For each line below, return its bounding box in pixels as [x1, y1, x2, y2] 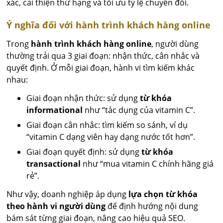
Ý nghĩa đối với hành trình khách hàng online [6, 19, 211, 31]
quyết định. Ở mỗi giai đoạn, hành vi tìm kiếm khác [6, 62, 195, 74]
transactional [26, 158, 81, 170]
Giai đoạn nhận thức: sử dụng [26, 93, 140, 104]
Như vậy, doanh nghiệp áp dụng [6, 189, 129, 200]
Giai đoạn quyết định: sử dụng [26, 146, 142, 158]
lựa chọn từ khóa [128, 189, 198, 200]
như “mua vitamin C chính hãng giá [81, 158, 214, 170]
